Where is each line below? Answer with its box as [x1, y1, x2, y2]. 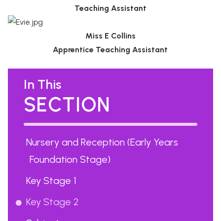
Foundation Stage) [30, 153, 110, 165]
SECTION [24, 93, 110, 116]
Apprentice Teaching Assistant [53, 45, 168, 54]
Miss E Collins [85, 31, 136, 40]
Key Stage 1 [26, 175, 76, 186]
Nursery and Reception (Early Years [26, 136, 178, 148]
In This [24, 76, 61, 92]
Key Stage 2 [26, 196, 79, 208]
